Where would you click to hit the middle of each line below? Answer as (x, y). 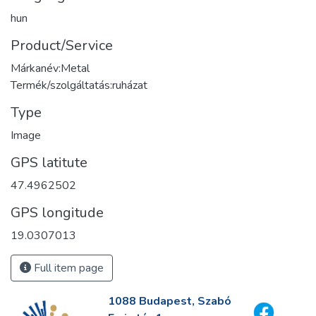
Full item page (67, 268)
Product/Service (62, 45)
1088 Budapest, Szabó (169, 301)
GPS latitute (49, 162)
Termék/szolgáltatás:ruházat (79, 85)
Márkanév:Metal (50, 68)
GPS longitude (57, 212)
